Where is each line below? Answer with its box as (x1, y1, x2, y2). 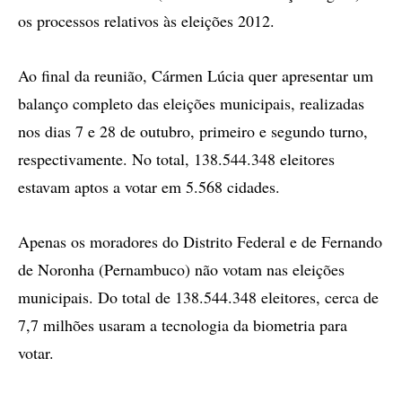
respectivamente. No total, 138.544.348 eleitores (18, 148, 335, 170)
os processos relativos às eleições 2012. (18, 10, 275, 31)
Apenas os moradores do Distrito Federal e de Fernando (18, 231, 382, 252)
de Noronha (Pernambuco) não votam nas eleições (18, 258, 345, 280)
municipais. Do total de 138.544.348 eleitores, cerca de (18, 286, 379, 308)
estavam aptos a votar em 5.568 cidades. (18, 176, 280, 197)
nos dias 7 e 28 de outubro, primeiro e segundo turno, (18, 120, 368, 142)
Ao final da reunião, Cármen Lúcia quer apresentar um (18, 65, 373, 86)
